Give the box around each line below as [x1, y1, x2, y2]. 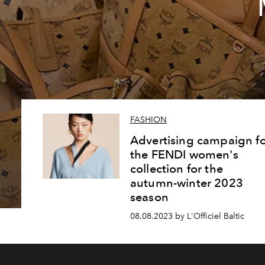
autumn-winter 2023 [130, 176, 243, 190]
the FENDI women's [130, 147, 238, 162]
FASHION [130, 115, 167, 125]
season [130, 190, 169, 205]
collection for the [130, 161, 223, 176]
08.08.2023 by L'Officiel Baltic [130, 211, 244, 221]
